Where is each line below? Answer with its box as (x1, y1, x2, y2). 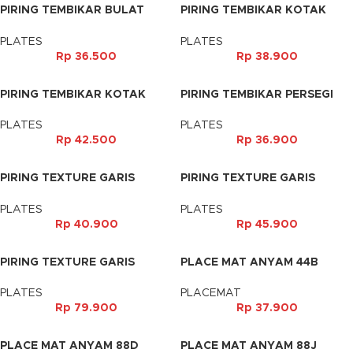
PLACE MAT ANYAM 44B (180, 256, 318, 268)
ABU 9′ (180, 103, 219, 115)
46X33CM (180, 271, 234, 283)
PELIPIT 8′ (180, 188, 236, 199)
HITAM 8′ (180, 19, 229, 31)
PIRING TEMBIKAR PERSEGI (180, 88, 333, 100)
